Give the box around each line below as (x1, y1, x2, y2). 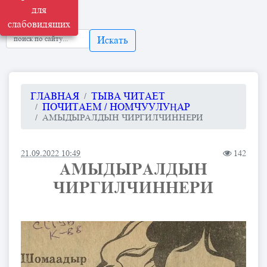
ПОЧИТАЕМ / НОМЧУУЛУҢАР (42, 101, 190, 113)
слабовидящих (8, 19, 70, 30)
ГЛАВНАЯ (30, 91, 79, 102)
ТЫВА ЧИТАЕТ (91, 91, 165, 102)
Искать (97, 35, 128, 46)
